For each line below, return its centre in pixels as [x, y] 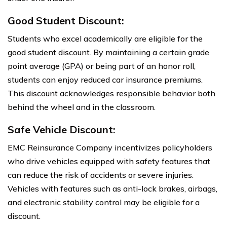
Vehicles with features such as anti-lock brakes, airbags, [112, 188]
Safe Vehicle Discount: [62, 129]
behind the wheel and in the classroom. [82, 107]
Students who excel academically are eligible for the [105, 38]
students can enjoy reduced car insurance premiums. [105, 79]
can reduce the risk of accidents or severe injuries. [101, 175]
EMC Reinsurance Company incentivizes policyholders [110, 147]
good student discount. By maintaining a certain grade [108, 52]
